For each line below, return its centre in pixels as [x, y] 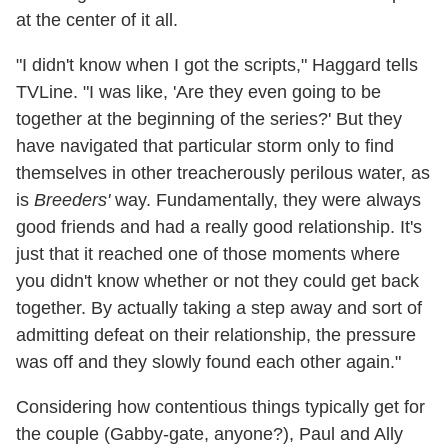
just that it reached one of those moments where [208, 254]
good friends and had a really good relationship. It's [219, 227]
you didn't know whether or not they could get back [217, 281]
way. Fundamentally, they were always [265, 200]
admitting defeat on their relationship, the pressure [216, 335]
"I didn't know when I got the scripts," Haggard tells [217, 65]
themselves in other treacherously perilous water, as [223, 173]
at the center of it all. [97, 20]
